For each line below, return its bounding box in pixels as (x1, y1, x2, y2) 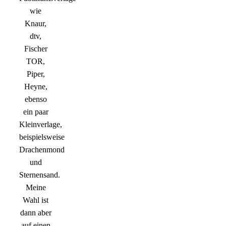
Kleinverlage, (19, 120, 62, 129)
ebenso (24, 95, 47, 104)
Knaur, (25, 19, 46, 28)
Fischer (24, 44, 47, 53)
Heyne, (24, 82, 47, 91)
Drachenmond (19, 145, 65, 154)
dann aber (20, 208, 51, 217)
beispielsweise (19, 133, 65, 142)
